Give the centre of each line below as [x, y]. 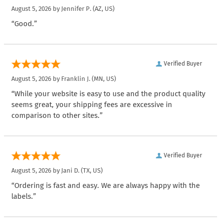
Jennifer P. [76, 8]
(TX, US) [91, 170]
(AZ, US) [103, 8]
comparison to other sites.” [57, 115]
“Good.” [24, 23]
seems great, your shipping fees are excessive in [92, 104]
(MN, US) [103, 78]
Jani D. [70, 170]
